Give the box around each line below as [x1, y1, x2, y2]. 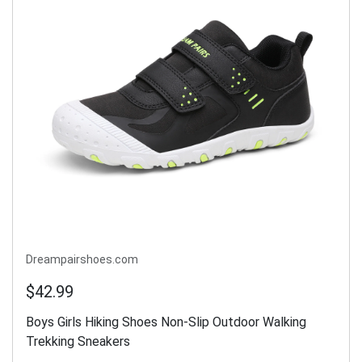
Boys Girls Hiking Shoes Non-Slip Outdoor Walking [26, 314, 306, 330]
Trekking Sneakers [26, 334, 130, 350]
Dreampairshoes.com [26, 253, 138, 267]
